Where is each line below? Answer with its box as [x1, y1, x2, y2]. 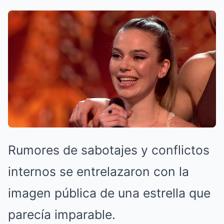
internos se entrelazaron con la [8, 163, 189, 179]
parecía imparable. [8, 206, 115, 222]
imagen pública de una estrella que [8, 185, 210, 200]
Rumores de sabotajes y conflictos [8, 142, 209, 157]
